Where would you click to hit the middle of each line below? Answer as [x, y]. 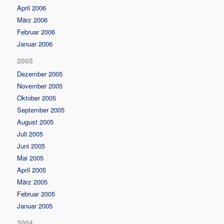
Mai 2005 [30, 157]
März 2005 [32, 181]
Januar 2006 [35, 43]
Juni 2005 [31, 145]
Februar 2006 [36, 31]
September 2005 [41, 109]
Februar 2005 [36, 193]
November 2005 [40, 85]
